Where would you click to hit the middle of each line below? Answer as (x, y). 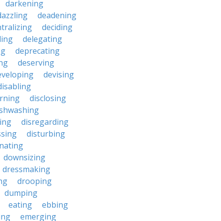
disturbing (46, 134)
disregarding (45, 122)
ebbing (55, 205)
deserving (36, 63)
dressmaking (26, 169)
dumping (21, 193)
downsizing (24, 157)
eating (20, 205)
